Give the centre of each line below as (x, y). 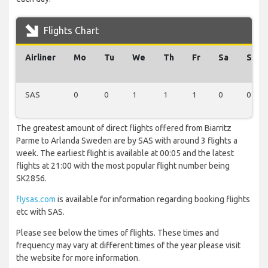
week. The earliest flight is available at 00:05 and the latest (125, 153)
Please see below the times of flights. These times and (118, 233)
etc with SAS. (40, 212)
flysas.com (36, 200)
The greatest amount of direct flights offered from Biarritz (124, 128)
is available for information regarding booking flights (153, 200)
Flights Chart (70, 31)
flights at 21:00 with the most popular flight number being (123, 166)
